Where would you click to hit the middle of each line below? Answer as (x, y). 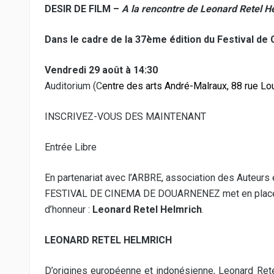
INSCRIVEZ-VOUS (83, 117)
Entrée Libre (71, 147)
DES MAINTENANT (164, 117)
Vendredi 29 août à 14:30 (101, 70)
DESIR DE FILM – (83, 9)
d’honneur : (68, 209)
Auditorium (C (73, 86)
